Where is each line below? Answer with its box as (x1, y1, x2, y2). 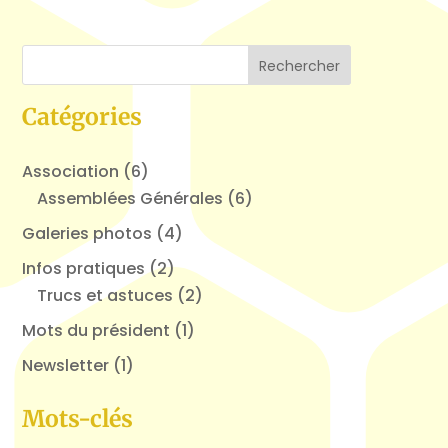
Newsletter (21, 354, 109, 377)
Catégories (21, 102, 142, 131)
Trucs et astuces (36, 284, 173, 307)
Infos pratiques (21, 257, 145, 280)
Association (21, 160, 119, 183)
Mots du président (21, 319, 170, 342)
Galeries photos (21, 222, 152, 245)
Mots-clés (21, 404, 133, 433)
